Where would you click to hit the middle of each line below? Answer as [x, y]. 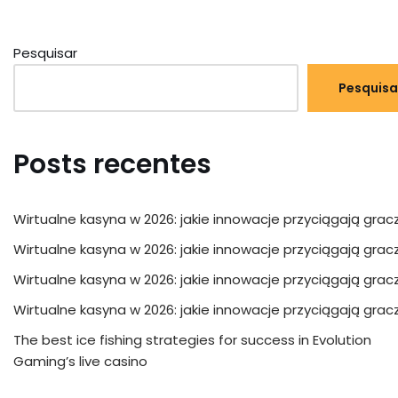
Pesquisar [45, 53]
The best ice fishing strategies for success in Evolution [192, 340]
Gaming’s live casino [80, 361]
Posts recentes [112, 164]
